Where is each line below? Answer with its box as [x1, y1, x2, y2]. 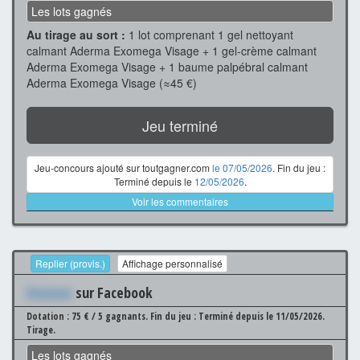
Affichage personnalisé [122, 256, 223, 270]
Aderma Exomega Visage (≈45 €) [27, 75, 197, 92]
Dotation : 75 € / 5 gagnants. [27, 309, 150, 323]
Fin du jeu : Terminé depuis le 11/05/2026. [150, 309, 325, 323]
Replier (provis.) [35, 256, 105, 270]
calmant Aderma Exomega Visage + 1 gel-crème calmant [27, 43, 317, 59]
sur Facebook [72, 282, 153, 302]
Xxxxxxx [27, 282, 72, 302]
